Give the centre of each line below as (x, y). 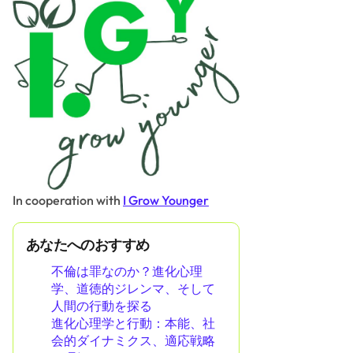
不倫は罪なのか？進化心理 (127, 271)
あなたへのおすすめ (88, 245)
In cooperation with (68, 201)
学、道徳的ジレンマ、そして (133, 289)
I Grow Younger (166, 201)
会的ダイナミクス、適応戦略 (133, 341)
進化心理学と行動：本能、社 (133, 323)
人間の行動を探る (102, 306)
